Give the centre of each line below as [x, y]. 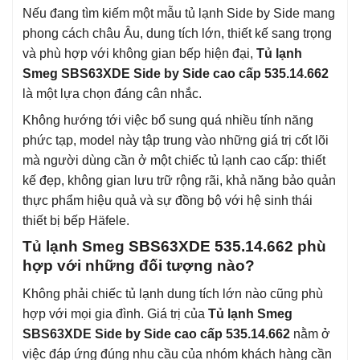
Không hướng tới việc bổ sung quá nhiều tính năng [168, 121]
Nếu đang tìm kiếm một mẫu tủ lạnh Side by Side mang [179, 14]
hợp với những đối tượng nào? [139, 266]
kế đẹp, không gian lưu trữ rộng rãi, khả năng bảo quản [179, 181]
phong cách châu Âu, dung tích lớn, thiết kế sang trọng [177, 34]
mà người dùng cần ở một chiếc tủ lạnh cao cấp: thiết [174, 161]
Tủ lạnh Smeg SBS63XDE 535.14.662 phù [174, 247]
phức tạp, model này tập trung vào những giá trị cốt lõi [176, 141]
